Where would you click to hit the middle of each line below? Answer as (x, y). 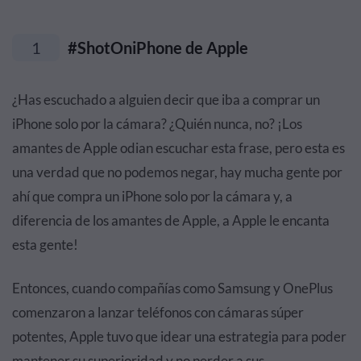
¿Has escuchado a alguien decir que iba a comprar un (166, 100)
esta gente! (45, 245)
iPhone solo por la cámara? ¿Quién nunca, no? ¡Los (157, 124)
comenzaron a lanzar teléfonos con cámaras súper (158, 312)
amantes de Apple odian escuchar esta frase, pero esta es (178, 148)
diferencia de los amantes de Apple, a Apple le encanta (171, 220)
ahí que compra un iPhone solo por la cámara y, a (152, 196)
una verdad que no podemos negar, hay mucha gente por (177, 172)
